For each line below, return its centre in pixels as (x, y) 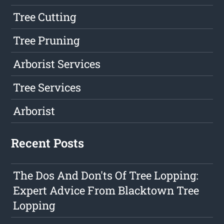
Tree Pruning (46, 40)
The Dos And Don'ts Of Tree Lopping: (106, 175)
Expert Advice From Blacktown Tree (106, 190)
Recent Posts (48, 143)
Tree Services (47, 87)
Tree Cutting (45, 17)
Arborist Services (57, 64)
